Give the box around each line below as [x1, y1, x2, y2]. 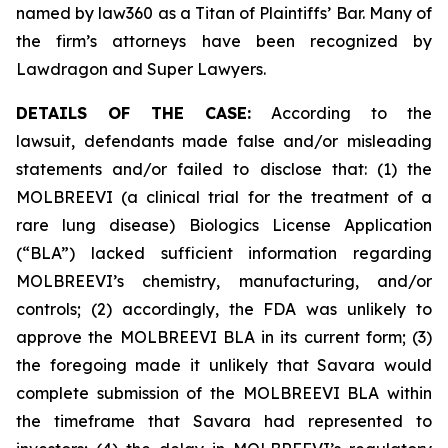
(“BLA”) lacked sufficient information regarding [16, 243, 432, 263]
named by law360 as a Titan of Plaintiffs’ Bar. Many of [16, 3, 432, 23]
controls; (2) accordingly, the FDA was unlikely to [16, 299, 432, 319]
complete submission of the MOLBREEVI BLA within [16, 383, 432, 403]
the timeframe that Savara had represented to [16, 411, 432, 431]
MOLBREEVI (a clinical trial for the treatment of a [16, 187, 432, 207]
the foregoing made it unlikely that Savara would [16, 355, 432, 375]
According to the [251, 103, 432, 123]
